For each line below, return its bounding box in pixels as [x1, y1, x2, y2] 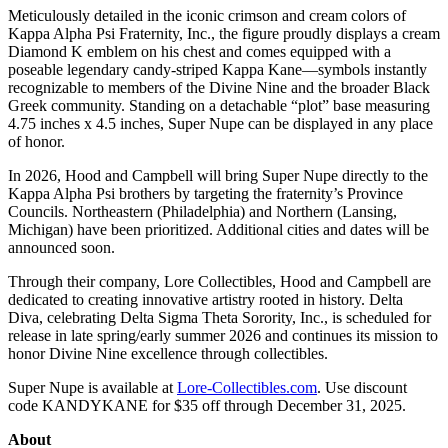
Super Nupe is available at [8, 378, 177, 396]
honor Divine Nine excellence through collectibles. [8, 344, 328, 362]
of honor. [8, 132, 65, 150]
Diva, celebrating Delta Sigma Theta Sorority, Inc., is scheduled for [8, 308, 431, 326]
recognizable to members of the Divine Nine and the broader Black [8, 78, 430, 96]
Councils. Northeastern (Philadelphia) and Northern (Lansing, [8, 202, 397, 220]
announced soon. [8, 238, 115, 256]
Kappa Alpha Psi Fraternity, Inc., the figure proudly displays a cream [8, 24, 440, 42]
